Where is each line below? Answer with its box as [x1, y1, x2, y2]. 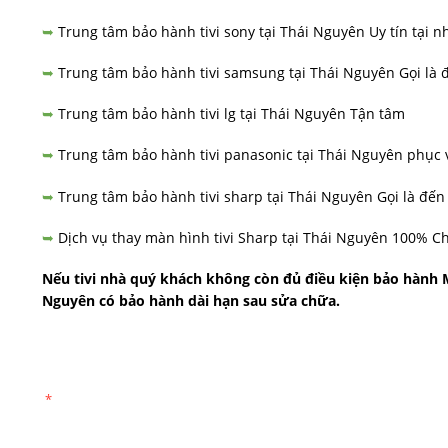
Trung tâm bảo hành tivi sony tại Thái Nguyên [58, 21, 365, 41]
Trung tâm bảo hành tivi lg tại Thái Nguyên [58, 104, 346, 124]
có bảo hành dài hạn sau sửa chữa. [95, 291, 340, 311]
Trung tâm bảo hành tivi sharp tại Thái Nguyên [58, 186, 373, 206]
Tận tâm [346, 104, 405, 124]
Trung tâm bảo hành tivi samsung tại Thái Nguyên [58, 63, 395, 83]
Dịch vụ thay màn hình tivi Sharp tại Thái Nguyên [58, 227, 388, 247]
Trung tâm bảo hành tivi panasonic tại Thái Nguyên [58, 145, 403, 165]
